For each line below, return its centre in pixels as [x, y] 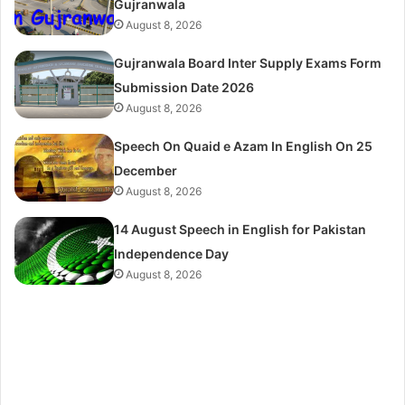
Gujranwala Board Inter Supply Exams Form [248, 62]
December [146, 170]
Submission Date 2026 [184, 87]
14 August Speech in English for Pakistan [240, 229]
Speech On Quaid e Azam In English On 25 [244, 146]
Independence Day [172, 253]
